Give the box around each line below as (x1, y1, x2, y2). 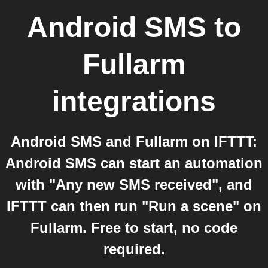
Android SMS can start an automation (5, 155, 263, 171)
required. (103, 241, 165, 257)
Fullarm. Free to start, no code (31, 220, 237, 236)
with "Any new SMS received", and (16, 176, 252, 193)
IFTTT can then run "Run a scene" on (7, 198, 261, 214)
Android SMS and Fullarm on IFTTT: (11, 133, 257, 150)
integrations (52, 86, 216, 117)
